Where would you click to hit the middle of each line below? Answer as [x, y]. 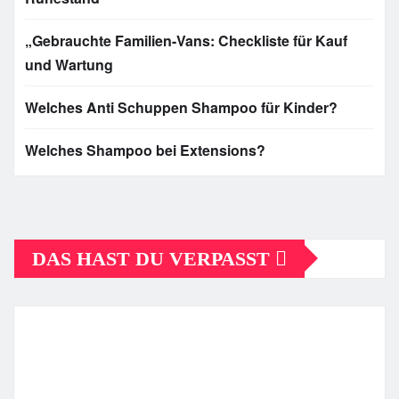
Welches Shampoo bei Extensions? [145, 150]
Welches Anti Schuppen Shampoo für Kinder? [181, 107]
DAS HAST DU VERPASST [154, 258]
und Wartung [69, 64]
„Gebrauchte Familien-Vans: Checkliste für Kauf [186, 40]
